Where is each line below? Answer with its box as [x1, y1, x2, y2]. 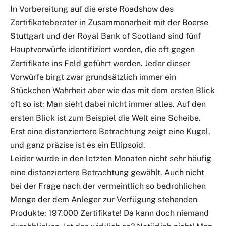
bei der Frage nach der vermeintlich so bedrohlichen [10, 181, 206, 191]
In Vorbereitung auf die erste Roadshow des [10, 4, 174, 14]
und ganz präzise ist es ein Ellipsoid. [10, 140, 145, 150]
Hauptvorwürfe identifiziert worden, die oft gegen [10, 45, 195, 55]
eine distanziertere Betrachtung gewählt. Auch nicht [10, 167, 204, 178]
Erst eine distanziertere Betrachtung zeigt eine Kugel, [10, 127, 210, 137]
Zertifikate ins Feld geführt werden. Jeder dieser [10, 59, 190, 69]
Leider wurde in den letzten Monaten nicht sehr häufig [10, 154, 211, 164]
